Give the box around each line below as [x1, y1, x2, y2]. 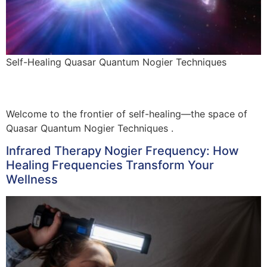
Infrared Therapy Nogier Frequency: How [6, 143, 239, 158]
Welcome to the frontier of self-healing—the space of [6, 107, 250, 120]
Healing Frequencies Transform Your [6, 157, 214, 172]
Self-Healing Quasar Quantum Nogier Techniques [6, 56, 226, 69]
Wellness [6, 172, 58, 187]
